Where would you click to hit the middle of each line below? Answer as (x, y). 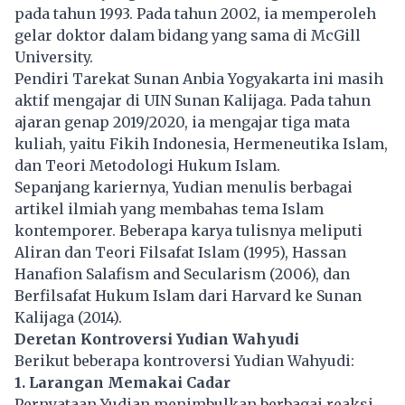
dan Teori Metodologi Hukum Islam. (147, 165)
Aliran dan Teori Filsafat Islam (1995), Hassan (180, 252)
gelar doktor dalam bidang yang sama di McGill (188, 35)
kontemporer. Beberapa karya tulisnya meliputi (188, 230)
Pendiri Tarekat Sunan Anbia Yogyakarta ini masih (199, 78)
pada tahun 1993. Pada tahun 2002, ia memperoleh (195, 13)
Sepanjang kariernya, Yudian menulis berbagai (184, 187)
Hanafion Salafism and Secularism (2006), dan (182, 273)
